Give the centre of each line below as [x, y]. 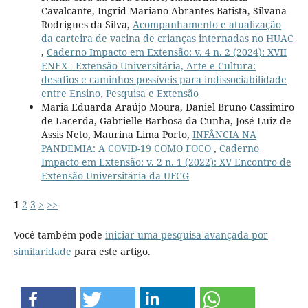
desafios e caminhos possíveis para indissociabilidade [164, 79]
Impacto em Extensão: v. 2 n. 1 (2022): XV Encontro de [166, 162]
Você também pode [59, 234]
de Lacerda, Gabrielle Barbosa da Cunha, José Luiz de [166, 120]
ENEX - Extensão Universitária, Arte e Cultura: [148, 65]
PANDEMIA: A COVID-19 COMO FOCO [127, 148]
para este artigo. [111, 251]
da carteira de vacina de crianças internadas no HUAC [167, 38]
